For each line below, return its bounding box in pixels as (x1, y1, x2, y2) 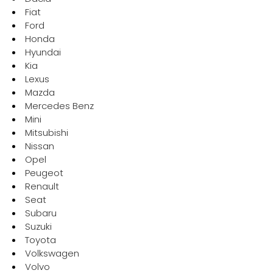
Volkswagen (24, 247, 79, 260)
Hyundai (24, 46, 61, 58)
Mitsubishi (24, 126, 68, 139)
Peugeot (24, 166, 63, 179)
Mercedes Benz (24, 99, 94, 112)
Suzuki (24, 220, 52, 233)
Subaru (24, 207, 57, 219)
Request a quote (96, 7, 177, 21)
